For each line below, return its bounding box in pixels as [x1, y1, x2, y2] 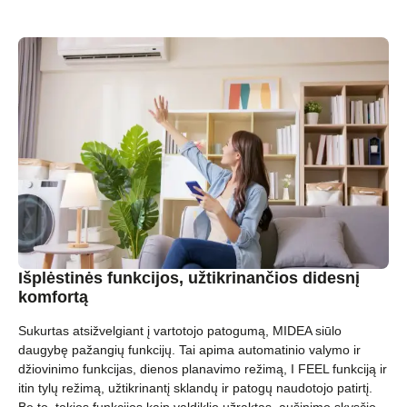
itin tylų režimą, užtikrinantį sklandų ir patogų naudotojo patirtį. [18, 381, 372, 396]
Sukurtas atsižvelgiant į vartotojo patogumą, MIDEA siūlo [18, 323, 342, 339]
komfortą [18, 288, 88, 307]
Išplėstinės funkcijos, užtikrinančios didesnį [18, 269, 360, 288]
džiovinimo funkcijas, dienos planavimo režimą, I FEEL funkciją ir [18, 362, 387, 377]
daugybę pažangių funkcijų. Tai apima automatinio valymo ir [18, 342, 361, 358]
